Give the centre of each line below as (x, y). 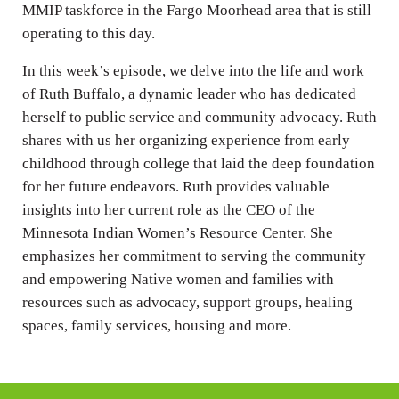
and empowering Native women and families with (178, 280)
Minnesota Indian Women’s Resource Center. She (177, 233)
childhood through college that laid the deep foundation (198, 164)
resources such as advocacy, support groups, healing (187, 303)
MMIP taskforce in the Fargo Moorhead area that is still (196, 11)
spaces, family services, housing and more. (156, 326)
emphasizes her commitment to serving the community (194, 256)
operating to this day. (88, 34)
